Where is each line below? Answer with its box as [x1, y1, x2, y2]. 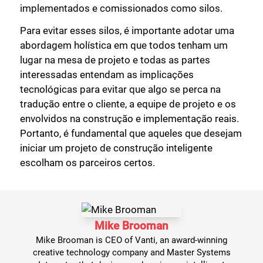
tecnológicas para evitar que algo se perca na [20, 83, 221, 95]
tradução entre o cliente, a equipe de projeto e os [20, 98, 236, 110]
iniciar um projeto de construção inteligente [20, 142, 213, 154]
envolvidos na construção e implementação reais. [20, 113, 239, 124]
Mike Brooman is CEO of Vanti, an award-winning [36, 235, 227, 246]
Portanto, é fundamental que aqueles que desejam [20, 127, 242, 139]
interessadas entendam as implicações [20, 69, 194, 80]
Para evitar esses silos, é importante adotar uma [20, 25, 234, 36]
